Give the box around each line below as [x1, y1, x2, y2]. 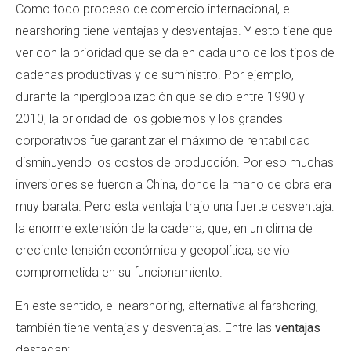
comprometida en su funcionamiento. [16, 265, 226, 280]
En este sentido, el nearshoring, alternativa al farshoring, [16, 298, 318, 313]
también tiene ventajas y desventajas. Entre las [16, 320, 275, 335]
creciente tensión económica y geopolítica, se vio [16, 243, 290, 259]
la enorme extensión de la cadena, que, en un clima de [16, 221, 313, 237]
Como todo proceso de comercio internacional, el [16, 2, 292, 17]
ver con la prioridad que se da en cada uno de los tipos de [16, 45, 335, 61]
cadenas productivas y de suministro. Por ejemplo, [16, 67, 294, 83]
